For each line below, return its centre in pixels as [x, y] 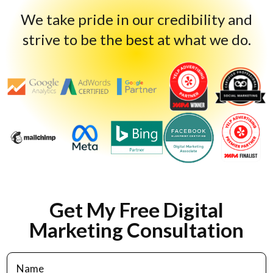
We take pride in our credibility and [136, 19]
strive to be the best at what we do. [136, 40]
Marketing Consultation [136, 230]
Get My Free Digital [136, 210]
